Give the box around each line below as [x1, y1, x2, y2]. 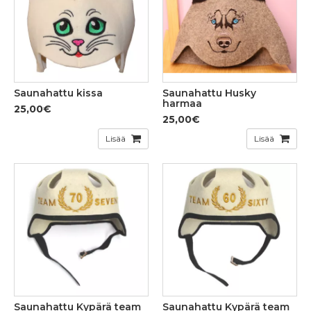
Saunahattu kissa [14, 87, 103, 100]
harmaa [162, 97, 202, 110]
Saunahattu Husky [162, 87, 256, 100]
